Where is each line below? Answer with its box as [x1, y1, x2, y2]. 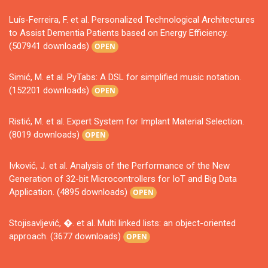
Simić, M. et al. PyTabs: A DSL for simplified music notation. [9, 72, 241, 83]
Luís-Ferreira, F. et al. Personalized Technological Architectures [9, 14, 255, 26]
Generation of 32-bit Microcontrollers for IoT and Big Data [9, 173, 237, 185]
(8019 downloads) [9, 129, 82, 141]
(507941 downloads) [9, 41, 92, 52]
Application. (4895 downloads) [9, 187, 130, 198]
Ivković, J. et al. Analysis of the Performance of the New [9, 160, 230, 172]
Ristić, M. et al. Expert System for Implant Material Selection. [9, 116, 244, 127]
